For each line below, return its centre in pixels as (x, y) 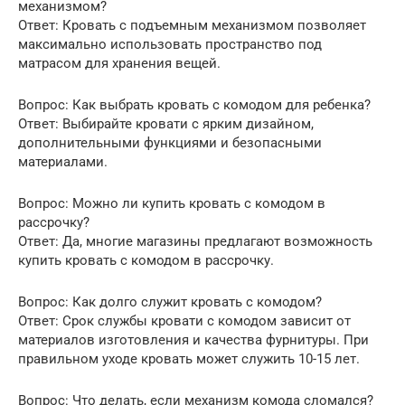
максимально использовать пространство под (170, 45)
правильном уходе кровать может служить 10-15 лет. (189, 359)
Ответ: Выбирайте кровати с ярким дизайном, (166, 124)
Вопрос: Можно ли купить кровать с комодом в (172, 204)
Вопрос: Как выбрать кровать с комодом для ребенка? (194, 105)
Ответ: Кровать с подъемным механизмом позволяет (192, 26)
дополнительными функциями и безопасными (170, 143)
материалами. (63, 162)
